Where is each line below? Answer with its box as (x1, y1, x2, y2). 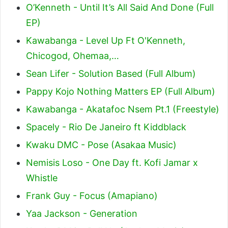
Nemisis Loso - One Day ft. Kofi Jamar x (26, 157, 198, 168)
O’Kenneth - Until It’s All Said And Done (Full (26, 2, 214, 13)
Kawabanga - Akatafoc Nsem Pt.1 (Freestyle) (26, 103, 219, 115)
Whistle (26, 172, 58, 183)
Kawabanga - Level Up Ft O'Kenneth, (26, 35, 185, 46)
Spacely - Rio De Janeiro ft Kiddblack (26, 121, 186, 132)
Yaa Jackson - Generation (26, 208, 137, 219)
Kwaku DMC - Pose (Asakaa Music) (26, 139, 177, 150)
